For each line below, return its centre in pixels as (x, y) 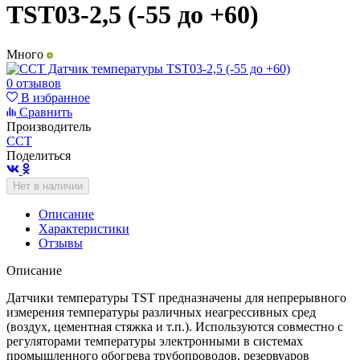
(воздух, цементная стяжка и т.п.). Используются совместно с (175, 326)
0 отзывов (34, 83)
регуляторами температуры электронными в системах (155, 341)
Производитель (49, 126)
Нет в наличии (48, 186)
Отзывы (61, 243)
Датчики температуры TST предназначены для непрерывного (176, 297)
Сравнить (44, 112)
